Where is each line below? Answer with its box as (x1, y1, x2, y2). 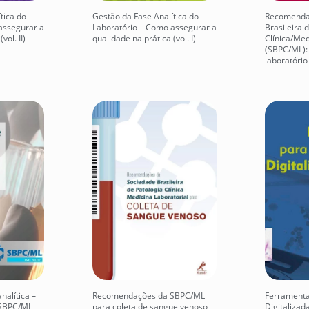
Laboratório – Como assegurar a (92, 21, 217, 33)
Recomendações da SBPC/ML (92, 289, 205, 301)
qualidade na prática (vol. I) (92, 32, 196, 44)
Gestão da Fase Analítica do (92, 10, 199, 22)
